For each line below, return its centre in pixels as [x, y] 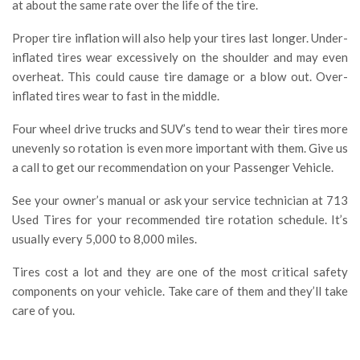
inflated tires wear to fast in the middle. [116, 96]
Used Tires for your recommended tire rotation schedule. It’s [180, 220]
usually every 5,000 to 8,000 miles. [104, 239]
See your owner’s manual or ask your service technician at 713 [180, 200]
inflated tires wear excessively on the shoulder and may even [180, 57]
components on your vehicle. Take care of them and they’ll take [180, 291]
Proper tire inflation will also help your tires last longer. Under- [180, 38]
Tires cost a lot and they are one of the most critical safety [180, 272]
